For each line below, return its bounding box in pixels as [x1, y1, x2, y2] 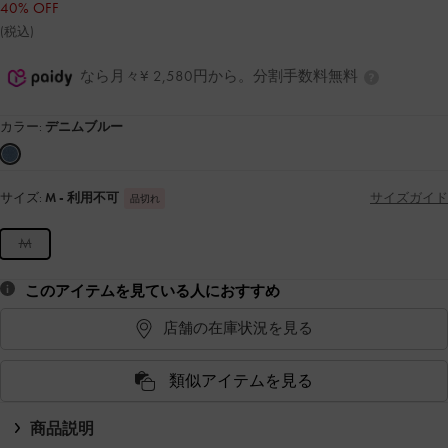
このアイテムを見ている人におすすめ [25, 280, 280, 301]
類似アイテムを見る [169, 369, 313, 391]
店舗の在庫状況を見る [163, 318, 313, 339]
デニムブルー [45, 117, 123, 135]
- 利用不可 [59, 188, 119, 206]
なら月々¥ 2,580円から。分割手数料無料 [80, 65, 362, 86]
